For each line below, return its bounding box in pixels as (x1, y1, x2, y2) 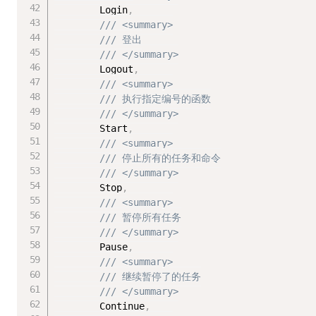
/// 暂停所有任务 (99, 212, 182, 224)
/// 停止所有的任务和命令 (99, 152, 221, 164)
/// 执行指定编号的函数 (99, 93, 212, 105)
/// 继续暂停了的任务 (99, 271, 202, 283)
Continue (54, 300, 145, 312)
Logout (54, 63, 134, 75)
